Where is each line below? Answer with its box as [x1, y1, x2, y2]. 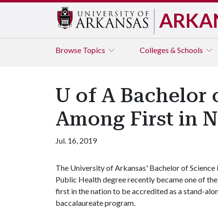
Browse [55, 45, 83, 54]
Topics [83, 45, 107, 54]
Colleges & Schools [140, 45, 204, 54]
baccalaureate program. [55, 198, 137, 207]
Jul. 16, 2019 [55, 136, 97, 145]
